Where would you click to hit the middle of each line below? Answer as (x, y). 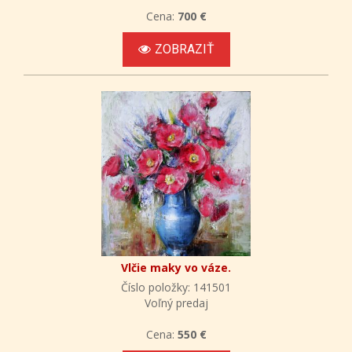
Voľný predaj (176, 302)
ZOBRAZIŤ (184, 49)
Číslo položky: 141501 (176, 287)
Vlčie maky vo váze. (176, 267)
